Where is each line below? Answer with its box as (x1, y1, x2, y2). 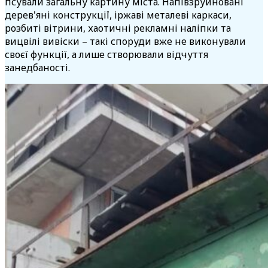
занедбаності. (5, 61, 70, 75)
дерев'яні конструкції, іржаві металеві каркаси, (5, 8, 232, 22)
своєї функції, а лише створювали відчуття (5, 48, 208, 62)
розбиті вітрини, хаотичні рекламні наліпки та (5, 22, 231, 35)
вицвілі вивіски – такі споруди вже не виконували (5, 35, 246, 48)
